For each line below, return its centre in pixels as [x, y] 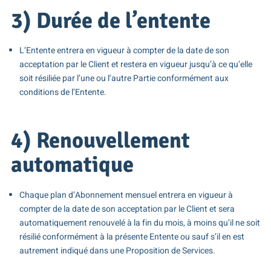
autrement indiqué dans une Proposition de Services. [117, 250]
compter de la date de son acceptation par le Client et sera [127, 209]
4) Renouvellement [100, 141]
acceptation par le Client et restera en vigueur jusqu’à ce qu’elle [135, 65]
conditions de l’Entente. [63, 93]
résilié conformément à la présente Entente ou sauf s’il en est [132, 237]
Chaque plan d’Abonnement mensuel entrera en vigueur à [126, 195]
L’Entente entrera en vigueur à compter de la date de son [124, 51]
